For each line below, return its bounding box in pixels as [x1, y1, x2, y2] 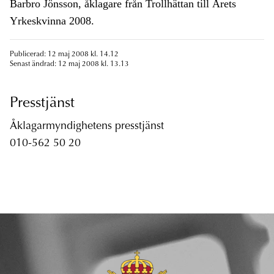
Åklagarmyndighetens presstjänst [10, 121, 164, 133]
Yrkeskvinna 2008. [10, 15, 94, 28]
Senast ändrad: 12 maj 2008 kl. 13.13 [10, 61, 129, 68]
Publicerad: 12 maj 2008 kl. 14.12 [10, 51, 119, 59]
